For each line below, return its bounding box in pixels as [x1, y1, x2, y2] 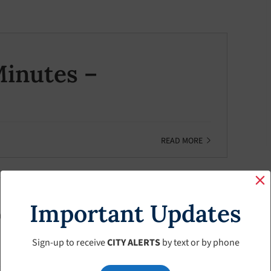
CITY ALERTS [106, 236, 160, 249]
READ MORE [161, 134, 203, 147]
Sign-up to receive [31, 236, 107, 249]
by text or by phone [160, 236, 240, 249]
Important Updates [30, 198, 241, 229]
